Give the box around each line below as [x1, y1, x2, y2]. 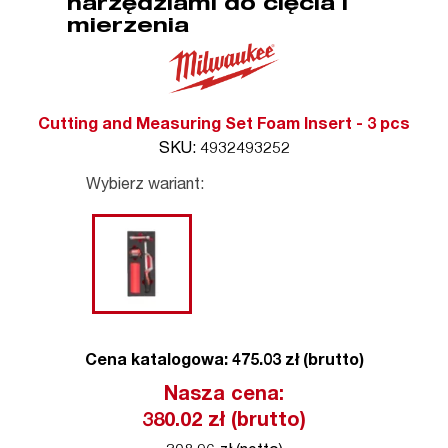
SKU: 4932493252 [158, 141, 290, 158]
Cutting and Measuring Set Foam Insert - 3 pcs [38, 117, 410, 134]
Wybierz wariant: [85, 177, 204, 194]
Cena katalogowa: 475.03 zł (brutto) [84, 353, 364, 370]
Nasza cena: [164, 385, 284, 406]
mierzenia [67, 18, 190, 38]
